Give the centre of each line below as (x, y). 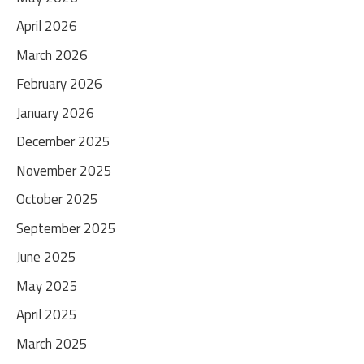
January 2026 (55, 113)
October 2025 (57, 199)
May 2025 (47, 286)
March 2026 (52, 55)
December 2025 (63, 141)
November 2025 (64, 170)
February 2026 (59, 84)
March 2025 (52, 343)
